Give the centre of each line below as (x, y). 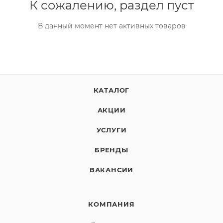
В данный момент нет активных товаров (111, 26)
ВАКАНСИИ (111, 170)
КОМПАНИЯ (111, 204)
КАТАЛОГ (111, 90)
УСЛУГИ (111, 130)
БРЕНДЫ (111, 150)
